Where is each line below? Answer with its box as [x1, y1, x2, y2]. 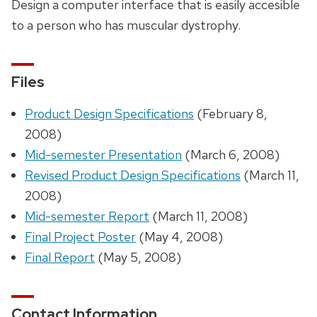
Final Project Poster [25, 229, 137, 246]
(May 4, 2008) [136, 229, 224, 246]
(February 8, [194, 105, 268, 122]
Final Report [25, 249, 96, 266]
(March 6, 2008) [182, 146, 280, 163]
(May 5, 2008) [95, 249, 182, 266]
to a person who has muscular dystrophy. [11, 16, 241, 33]
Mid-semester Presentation [25, 146, 183, 163]
